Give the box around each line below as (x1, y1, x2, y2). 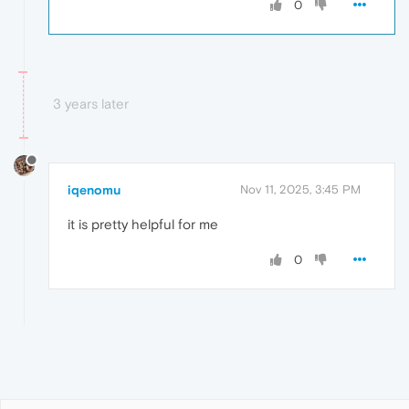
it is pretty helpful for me (68, 216, 218, 233)
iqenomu (68, 183, 121, 198)
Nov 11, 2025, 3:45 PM (240, 183, 361, 197)
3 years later (53, 95, 129, 111)
